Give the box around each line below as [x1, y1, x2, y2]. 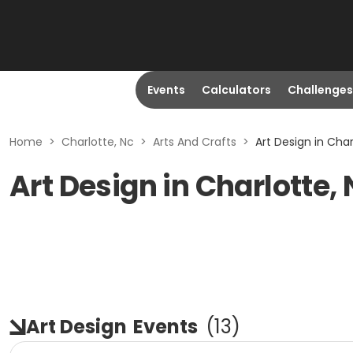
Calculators [201, 82, 271, 98]
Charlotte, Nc [61, 134, 134, 150]
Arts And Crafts [153, 134, 236, 150]
